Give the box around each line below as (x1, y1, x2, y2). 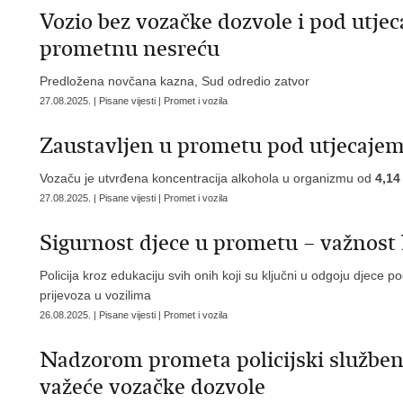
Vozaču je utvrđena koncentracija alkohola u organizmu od (40, 171, 375, 185)
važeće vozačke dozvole (40, 373, 265, 400)
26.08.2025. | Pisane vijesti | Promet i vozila (40, 309, 228, 320)
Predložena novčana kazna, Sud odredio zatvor (40, 74, 309, 88)
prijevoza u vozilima (40, 288, 151, 302)
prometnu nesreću (40, 35, 219, 62)
